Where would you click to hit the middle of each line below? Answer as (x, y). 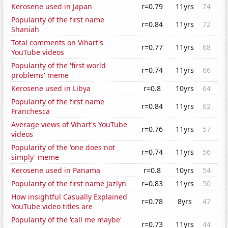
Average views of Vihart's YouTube (69, 125)
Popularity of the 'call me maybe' (67, 220)
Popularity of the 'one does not (63, 148)
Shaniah (25, 30)
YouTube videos (38, 52)
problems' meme (40, 75)
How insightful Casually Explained (69, 197)
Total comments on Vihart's (58, 43)
